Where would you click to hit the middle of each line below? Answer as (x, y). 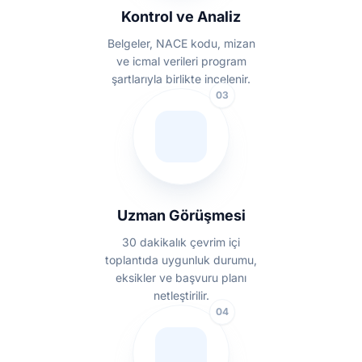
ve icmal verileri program (181, 61)
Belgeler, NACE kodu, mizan (181, 43)
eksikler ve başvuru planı (181, 278)
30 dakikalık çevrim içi (181, 242)
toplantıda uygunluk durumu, (181, 260)
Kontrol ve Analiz (181, 17)
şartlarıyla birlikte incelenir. (181, 79)
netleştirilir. (181, 295)
